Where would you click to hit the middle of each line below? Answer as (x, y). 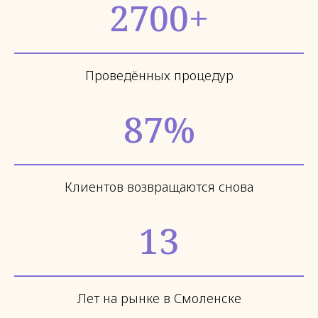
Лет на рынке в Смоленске (159, 298)
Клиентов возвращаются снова (159, 187)
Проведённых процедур (159, 75)
